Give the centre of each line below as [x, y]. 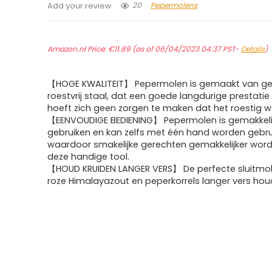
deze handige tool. [89, 157]
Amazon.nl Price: [78, 49]
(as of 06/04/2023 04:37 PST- [186, 49]
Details [253, 49]
